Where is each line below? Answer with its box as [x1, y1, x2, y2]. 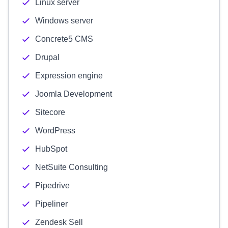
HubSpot [35, 145, 67, 153]
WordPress [35, 126, 75, 135]
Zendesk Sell [35, 218, 83, 226]
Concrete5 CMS [35, 35, 93, 43]
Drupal [35, 53, 60, 62]
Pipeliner [35, 199, 68, 208]
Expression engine [35, 71, 103, 80]
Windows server [35, 16, 93, 25]
